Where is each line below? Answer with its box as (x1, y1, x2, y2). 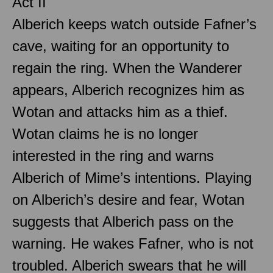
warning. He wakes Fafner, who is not (12, 235, 253, 252)
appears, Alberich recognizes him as (12, 81, 244, 98)
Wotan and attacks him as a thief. (12, 103, 228, 120)
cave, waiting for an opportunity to (12, 37, 229, 54)
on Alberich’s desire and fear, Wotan (12, 191, 244, 208)
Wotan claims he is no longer (12, 125, 198, 142)
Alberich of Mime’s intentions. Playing (12, 169, 252, 186)
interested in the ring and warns (12, 147, 214, 164)
